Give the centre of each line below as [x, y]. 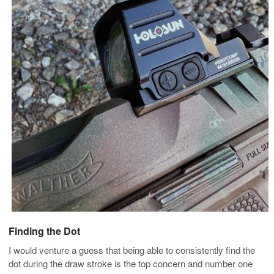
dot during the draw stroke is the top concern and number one [131, 264]
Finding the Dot [44, 231]
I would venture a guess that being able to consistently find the [132, 250]
